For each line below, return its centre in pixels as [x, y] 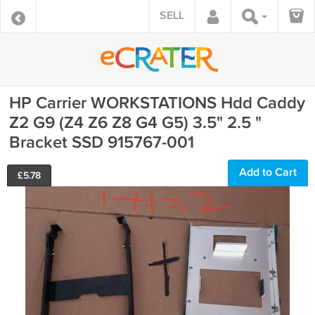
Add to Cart [268, 173]
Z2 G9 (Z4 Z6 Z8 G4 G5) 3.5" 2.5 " [135, 123]
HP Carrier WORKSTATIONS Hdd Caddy [157, 103]
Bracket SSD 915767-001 [102, 142]
